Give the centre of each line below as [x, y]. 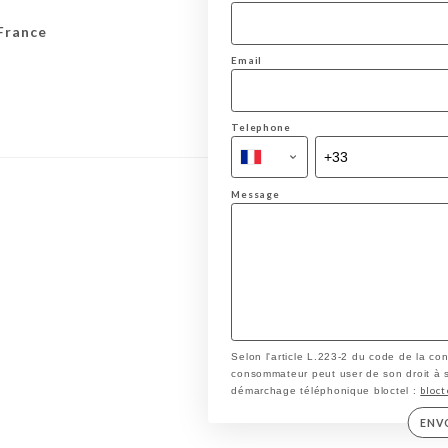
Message [255, 193]
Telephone [261, 126]
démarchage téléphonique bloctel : [326, 391]
